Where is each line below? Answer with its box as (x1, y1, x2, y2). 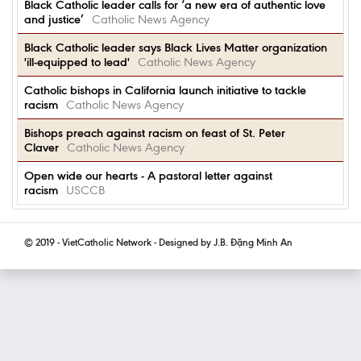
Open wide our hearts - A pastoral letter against (24, 168, 272, 183)
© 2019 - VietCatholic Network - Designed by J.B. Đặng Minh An (24, 236, 293, 248)
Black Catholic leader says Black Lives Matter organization (24, 40, 327, 55)
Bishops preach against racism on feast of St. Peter (24, 126, 285, 140)
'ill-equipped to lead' (24, 55, 130, 69)
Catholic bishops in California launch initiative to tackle (24, 83, 306, 98)
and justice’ (24, 12, 84, 27)
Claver (24, 140, 59, 155)
